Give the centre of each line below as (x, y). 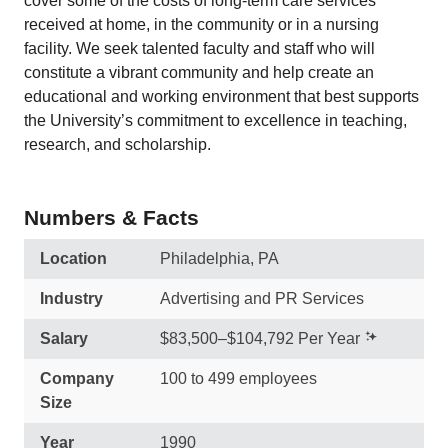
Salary (64, 338)
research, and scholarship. (117, 144)
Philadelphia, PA (219, 258)
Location (73, 258)
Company (77, 378)
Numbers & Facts (111, 217)
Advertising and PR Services (262, 298)
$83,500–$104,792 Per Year (260, 338)
